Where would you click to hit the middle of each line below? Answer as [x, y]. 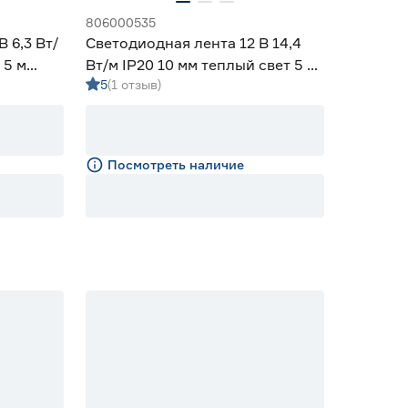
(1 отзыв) [134, 84]
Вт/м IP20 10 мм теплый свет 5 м [201, 65]
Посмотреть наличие [176, 164]
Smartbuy [121, 87]
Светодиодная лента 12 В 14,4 [194, 43]
